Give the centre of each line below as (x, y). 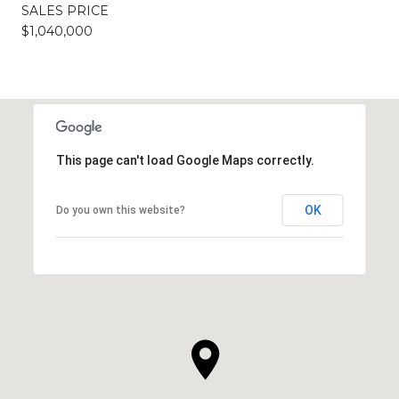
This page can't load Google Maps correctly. (185, 160)
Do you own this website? (120, 210)
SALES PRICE (65, 10)
